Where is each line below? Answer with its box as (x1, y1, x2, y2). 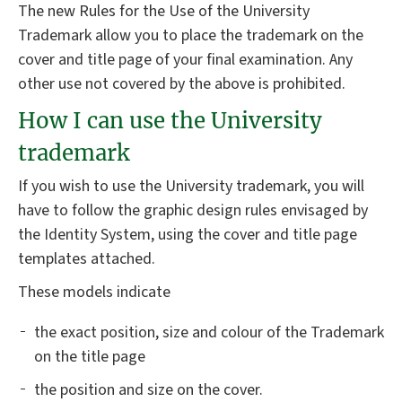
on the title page (34, 345, 145, 368)
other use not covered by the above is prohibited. (18, 73, 345, 96)
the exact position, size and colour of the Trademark (34, 320, 384, 344)
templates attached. (18, 247, 155, 270)
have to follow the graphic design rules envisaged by (18, 198, 368, 222)
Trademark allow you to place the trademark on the (18, 24, 363, 48)
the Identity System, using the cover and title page (18, 223, 357, 246)
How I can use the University (18, 107, 322, 135)
